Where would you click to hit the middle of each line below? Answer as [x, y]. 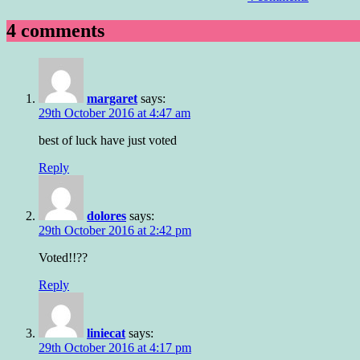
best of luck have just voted [108, 141]
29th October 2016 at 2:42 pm [115, 231]
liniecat [106, 333]
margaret [112, 99]
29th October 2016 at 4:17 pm [115, 348]
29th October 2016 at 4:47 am [115, 113]
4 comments [55, 31]
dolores [106, 216]
